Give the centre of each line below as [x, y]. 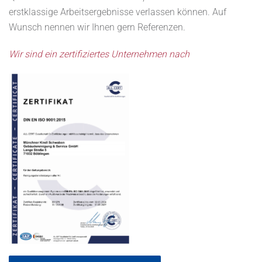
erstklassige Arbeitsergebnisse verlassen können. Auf [118, 12]
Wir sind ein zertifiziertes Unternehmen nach [99, 54]
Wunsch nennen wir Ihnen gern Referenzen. [97, 27]
